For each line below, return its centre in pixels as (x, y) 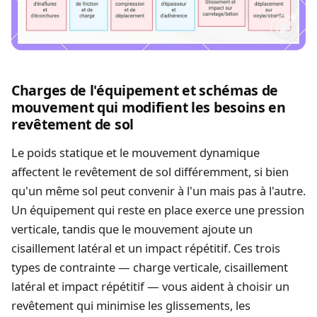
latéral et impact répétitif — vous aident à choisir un (150, 286)
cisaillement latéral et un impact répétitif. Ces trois (146, 248)
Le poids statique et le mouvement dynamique (136, 152)
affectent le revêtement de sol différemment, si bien (150, 172)
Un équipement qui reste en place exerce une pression (158, 210)
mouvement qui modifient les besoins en (149, 108)
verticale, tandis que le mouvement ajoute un (132, 229)
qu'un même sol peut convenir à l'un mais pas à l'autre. (158, 191)
